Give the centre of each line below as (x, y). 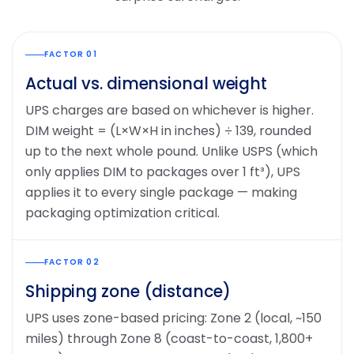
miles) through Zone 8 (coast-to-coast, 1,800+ (169, 339)
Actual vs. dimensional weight (147, 84)
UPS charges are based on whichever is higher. (169, 110)
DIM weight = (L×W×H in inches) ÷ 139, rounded (168, 131)
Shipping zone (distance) (128, 292)
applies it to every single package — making (161, 192)
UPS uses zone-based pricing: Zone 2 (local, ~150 (173, 318)
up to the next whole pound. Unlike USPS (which (171, 151)
